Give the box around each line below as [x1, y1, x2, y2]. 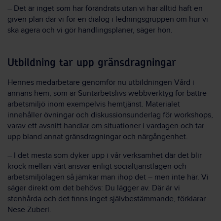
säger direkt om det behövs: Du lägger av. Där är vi [7, 183, 180, 193]
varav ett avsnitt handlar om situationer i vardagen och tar [7, 121, 204, 131]
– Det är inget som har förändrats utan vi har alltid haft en [7, 3, 203, 13]
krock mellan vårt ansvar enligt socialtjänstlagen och [7, 161, 186, 171]
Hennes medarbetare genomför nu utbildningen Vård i [7, 77, 194, 87]
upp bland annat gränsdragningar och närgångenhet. [7, 132, 188, 142]
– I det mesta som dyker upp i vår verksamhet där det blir [7, 150, 202, 160]
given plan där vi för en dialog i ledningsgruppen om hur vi [7, 14, 208, 24]
